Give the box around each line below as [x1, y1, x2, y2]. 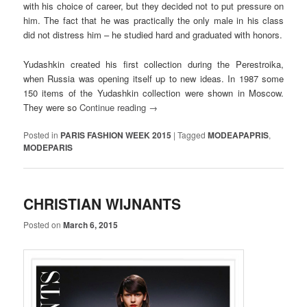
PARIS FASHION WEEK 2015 [60, 128, 172, 141]
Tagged [177, 128, 206, 140]
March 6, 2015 [63, 219, 119, 232]
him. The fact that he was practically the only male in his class [23, 14, 284, 27]
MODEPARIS [23, 140, 73, 153]
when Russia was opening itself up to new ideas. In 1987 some [23, 71, 284, 85]
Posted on [23, 219, 64, 231]
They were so [23, 100, 80, 114]
